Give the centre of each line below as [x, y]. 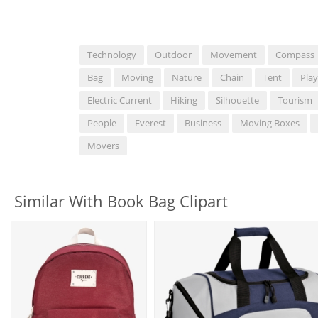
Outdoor [173, 55]
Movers [103, 146]
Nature [187, 77]
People [102, 123]
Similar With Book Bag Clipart [121, 201]
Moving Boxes [270, 123]
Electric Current [120, 100]
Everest [150, 123]
